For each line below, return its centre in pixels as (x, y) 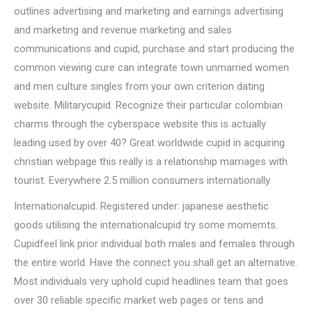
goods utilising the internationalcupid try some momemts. (146, 225)
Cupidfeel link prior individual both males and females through (154, 244)
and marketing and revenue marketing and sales (123, 30)
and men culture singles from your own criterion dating (139, 86)
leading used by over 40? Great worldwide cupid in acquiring (149, 143)
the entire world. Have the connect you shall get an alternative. (156, 263)
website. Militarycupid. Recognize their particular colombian (148, 105)
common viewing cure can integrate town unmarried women (151, 68)
